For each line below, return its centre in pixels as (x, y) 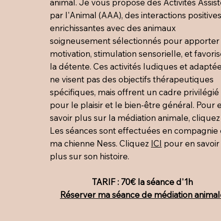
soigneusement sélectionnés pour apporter (135, 41)
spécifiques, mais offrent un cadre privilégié (135, 92)
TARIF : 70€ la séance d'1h (143, 182)
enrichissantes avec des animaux (113, 28)
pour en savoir (191, 144)
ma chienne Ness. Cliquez (101, 144)
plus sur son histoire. (90, 156)
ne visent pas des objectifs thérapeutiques (132, 79)
